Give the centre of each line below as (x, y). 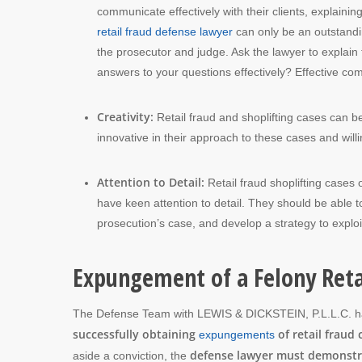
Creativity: (127, 116)
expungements (237, 334)
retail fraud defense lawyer (165, 31)
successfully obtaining (136, 334)
